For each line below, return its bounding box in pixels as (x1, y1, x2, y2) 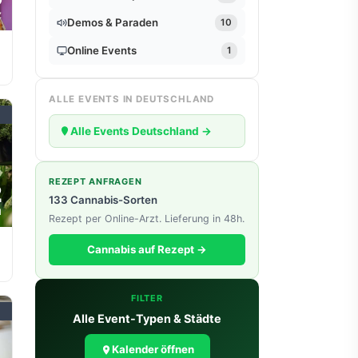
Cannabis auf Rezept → (87, 243, 207, 257)
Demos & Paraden (67, 15, 158, 29)
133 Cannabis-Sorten (49, 193, 157, 207)
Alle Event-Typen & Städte (73, 311, 221, 325)
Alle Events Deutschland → (70, 125, 212, 138)
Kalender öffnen (111, 343, 194, 356)
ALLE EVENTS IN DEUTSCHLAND (49, 93, 214, 105)
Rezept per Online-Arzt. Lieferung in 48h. (49, 213, 245, 225)
